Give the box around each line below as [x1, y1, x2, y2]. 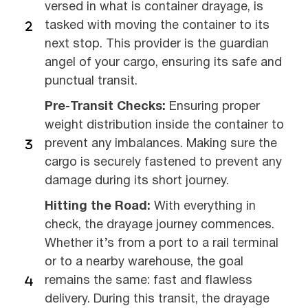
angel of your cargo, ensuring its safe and [45, 57, 282, 69]
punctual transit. [45, 76, 137, 88]
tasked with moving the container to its [45, 20, 269, 32]
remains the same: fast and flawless [45, 275, 252, 287]
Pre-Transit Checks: [45, 101, 169, 113]
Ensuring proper [169, 101, 260, 113]
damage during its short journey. [45, 175, 229, 188]
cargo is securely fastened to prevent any [45, 157, 282, 169]
